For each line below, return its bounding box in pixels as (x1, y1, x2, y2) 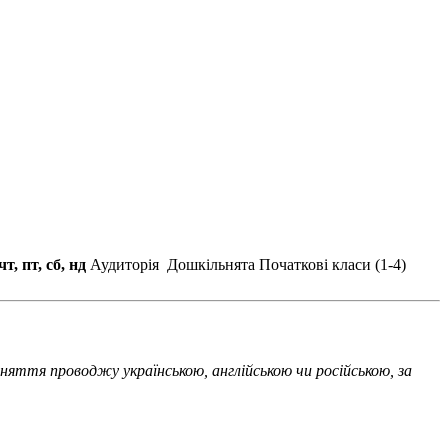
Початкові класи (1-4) (259, 256, 406, 274)
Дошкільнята (167, 256, 255, 274)
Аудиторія (86, 256, 163, 274)
